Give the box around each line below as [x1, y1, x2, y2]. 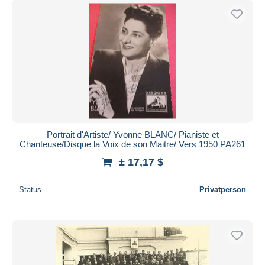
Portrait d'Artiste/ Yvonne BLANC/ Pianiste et [46, 129, 219, 140]
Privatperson [199, 185, 246, 194]
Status [19, 185, 41, 194]
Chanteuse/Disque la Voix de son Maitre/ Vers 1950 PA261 [20, 138, 245, 149]
